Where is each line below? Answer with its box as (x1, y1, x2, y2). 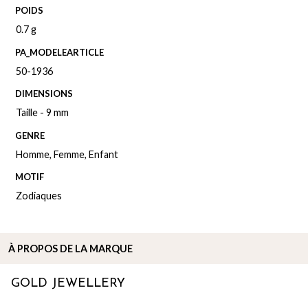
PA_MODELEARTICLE (15, 46, 104, 58)
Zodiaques (16, 189, 63, 201)
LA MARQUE (75, 243, 133, 255)
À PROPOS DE (8, 243, 75, 255)
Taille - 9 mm (16, 107, 69, 119)
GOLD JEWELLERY (11, 277, 125, 291)
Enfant (89, 148, 119, 160)
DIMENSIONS (15, 88, 74, 100)
